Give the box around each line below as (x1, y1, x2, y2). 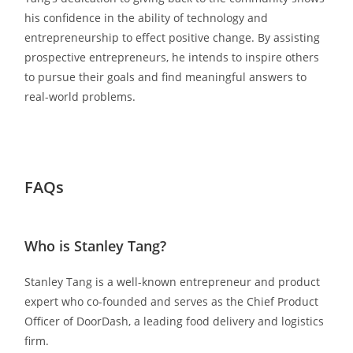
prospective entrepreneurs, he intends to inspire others (24, 49, 320, 65)
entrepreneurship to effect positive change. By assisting (24, 29, 321, 45)
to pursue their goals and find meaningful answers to (24, 69, 307, 84)
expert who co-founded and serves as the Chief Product (24, 293, 319, 309)
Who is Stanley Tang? (24, 236, 167, 255)
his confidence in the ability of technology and (24, 9, 269, 25)
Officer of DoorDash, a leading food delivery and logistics (24, 313, 325, 329)
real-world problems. (24, 88, 136, 104)
